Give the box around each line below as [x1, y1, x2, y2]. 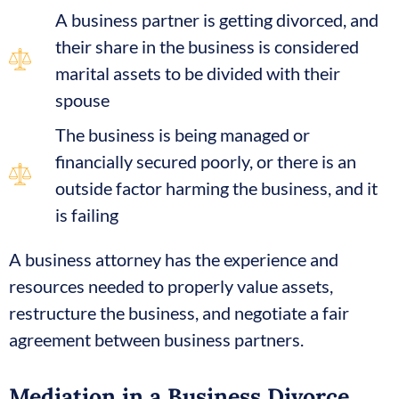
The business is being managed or [55, 123, 311, 145]
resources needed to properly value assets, [9, 274, 333, 297]
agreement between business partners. [9, 328, 304, 350]
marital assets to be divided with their [55, 61, 341, 84]
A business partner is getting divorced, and [55, 8, 379, 30]
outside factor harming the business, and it [55, 176, 379, 199]
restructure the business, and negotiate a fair [9, 301, 349, 323]
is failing [55, 203, 119, 225]
